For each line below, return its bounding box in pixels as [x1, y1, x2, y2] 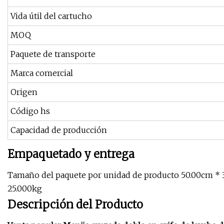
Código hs [10, 106, 50, 116]
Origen [10, 87, 37, 97]
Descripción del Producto [7, 197, 143, 212]
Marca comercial [10, 68, 73, 78]
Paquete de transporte [10, 49, 95, 59]
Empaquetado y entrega [7, 147, 134, 161]
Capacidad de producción [10, 125, 107, 135]
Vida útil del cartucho [10, 11, 92, 21]
